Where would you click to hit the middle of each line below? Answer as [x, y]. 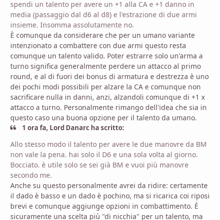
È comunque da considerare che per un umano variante [103, 35]
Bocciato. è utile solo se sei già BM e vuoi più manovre [99, 165]
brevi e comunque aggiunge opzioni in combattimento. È [104, 206]
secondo [25, 175]
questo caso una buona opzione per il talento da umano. [105, 118]
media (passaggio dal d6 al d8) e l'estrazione [84, 14]
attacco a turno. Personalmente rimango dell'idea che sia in [109, 107]
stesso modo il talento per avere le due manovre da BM [115, 144]
